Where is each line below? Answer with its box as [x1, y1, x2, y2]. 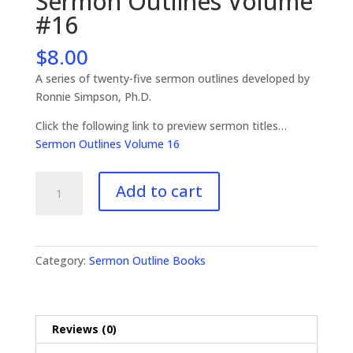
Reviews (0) [51, 321, 117, 336]
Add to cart [115, 180, 203, 202]
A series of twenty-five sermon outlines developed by [35, 70, 310, 86]
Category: [35, 252, 89, 268]
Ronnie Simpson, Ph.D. [35, 88, 151, 104]
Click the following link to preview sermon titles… [35, 117, 287, 133]
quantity [34, 244, 77, 260]
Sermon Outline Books [88, 252, 206, 268]
